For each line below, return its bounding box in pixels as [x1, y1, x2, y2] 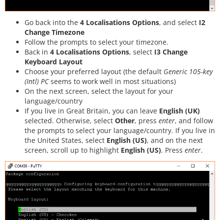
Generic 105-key [164, 66, 213, 76]
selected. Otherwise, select [25, 115, 115, 125]
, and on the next [147, 135, 203, 145]
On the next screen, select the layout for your [25, 86, 173, 96]
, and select [159, 17, 199, 27]
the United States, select [25, 135, 107, 145]
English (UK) [159, 106, 200, 115]
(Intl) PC [25, 76, 49, 86]
